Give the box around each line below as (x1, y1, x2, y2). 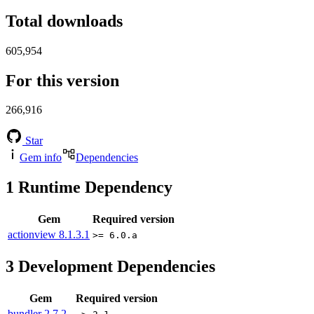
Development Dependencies (14, 257, 215, 276)
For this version (6, 71, 119, 90)
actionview (8, 228, 59, 241)
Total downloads (6, 11, 123, 30)
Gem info (20, 151, 62, 164)
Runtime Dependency (14, 178, 172, 197)
